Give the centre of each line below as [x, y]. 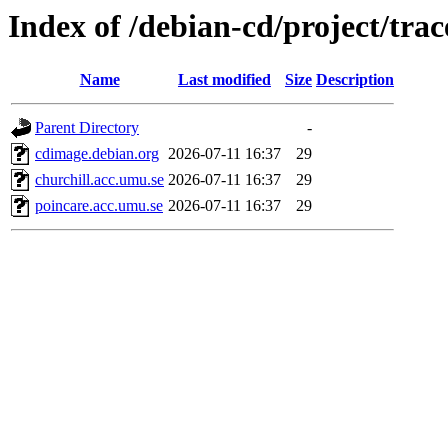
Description [355, 80]
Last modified [224, 80]
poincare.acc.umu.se [99, 206]
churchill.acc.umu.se [99, 180]
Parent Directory [87, 128]
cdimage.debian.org [97, 154]
